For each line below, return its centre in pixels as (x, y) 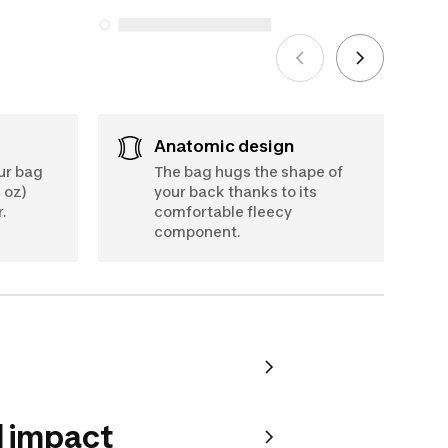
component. (197, 231)
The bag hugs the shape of (248, 171)
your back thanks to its (235, 191)
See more (130, 13)
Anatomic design (230, 145)
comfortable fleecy (223, 211)
